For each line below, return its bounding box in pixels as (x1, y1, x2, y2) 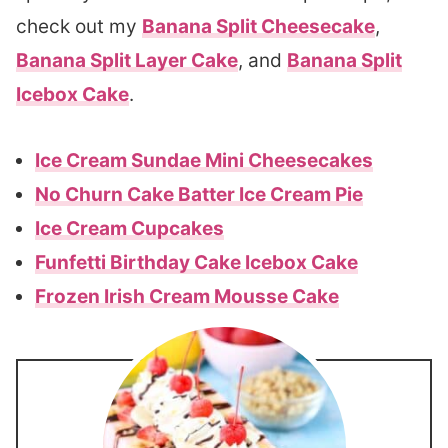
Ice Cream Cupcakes (35, 217, 224, 240)
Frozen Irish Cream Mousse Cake (35, 285, 339, 308)
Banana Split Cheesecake (142, 15, 375, 38)
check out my (16, 15, 142, 38)
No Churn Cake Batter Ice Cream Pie (35, 183, 363, 206)
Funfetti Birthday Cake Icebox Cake (35, 251, 358, 274)
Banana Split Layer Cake (16, 49, 238, 72)
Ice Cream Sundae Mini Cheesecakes (35, 149, 373, 172)
